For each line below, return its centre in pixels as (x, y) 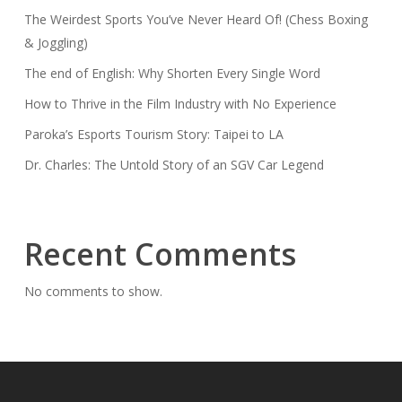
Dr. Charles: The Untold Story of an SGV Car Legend (174, 164)
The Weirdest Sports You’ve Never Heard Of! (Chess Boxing (196, 19)
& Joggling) (56, 42)
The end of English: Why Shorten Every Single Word (172, 73)
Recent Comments (160, 253)
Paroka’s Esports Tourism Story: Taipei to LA (153, 134)
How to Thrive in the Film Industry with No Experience (180, 103)
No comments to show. (93, 291)
